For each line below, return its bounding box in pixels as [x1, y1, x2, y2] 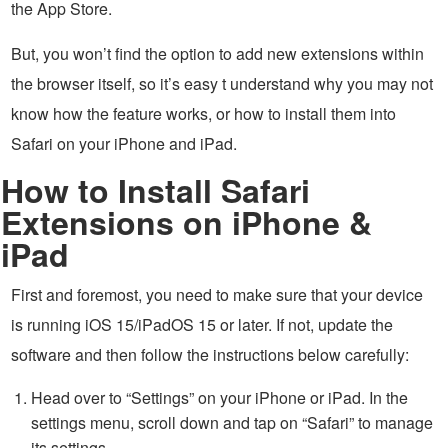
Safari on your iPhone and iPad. [11, 132, 237, 156]
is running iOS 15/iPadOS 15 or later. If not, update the [11, 313, 393, 337]
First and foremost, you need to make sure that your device [11, 283, 423, 307]
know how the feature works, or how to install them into [11, 102, 396, 126]
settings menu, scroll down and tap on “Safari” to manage [31, 411, 433, 435]
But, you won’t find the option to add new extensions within [11, 42, 424, 66]
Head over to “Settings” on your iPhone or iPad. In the [31, 386, 408, 410]
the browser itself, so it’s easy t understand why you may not [11, 72, 433, 96]
